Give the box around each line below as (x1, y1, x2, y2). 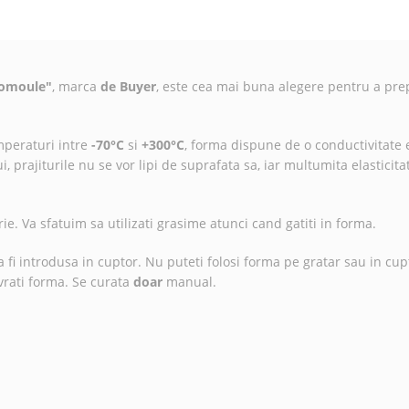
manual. (163, 273, 216, 290)
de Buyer (100, 78, 156, 95)
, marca (52, 78, 100, 95)
